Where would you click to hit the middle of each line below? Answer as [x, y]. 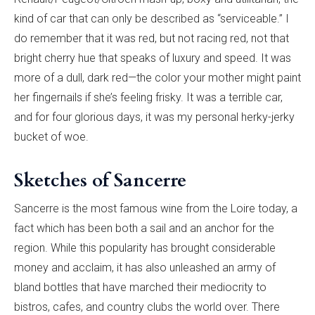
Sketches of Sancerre [100, 181]
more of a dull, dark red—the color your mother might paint [157, 78]
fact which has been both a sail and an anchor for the [144, 229]
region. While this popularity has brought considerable [145, 248]
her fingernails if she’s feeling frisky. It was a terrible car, [148, 98]
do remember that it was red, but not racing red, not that [152, 39]
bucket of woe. [51, 137]
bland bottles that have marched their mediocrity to [140, 288]
